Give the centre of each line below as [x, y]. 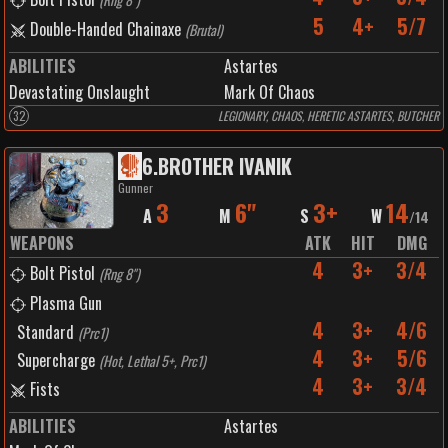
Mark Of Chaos [269, 92]
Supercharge [56, 360]
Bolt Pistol [62, 273]
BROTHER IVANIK [224, 166]
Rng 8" [119, 273]
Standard [45, 332]
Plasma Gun [66, 303]
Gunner [135, 187]
